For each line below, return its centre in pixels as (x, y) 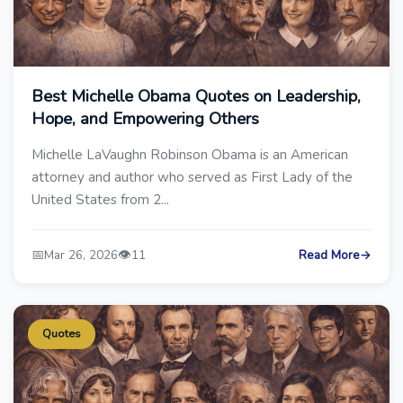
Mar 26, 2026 (81, 255)
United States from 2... (100, 200)
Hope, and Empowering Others (145, 118)
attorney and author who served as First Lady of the (192, 177)
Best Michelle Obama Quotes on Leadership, (196, 96)
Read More (329, 255)
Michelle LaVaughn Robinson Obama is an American (190, 155)
